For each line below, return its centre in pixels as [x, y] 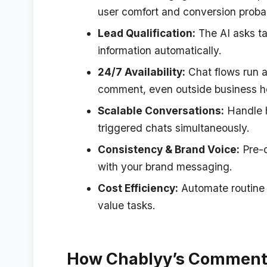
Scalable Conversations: [161, 111]
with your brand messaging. [165, 167]
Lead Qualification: [146, 33]
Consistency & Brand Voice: [168, 150]
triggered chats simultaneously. [173, 128]
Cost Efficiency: [138, 188]
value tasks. [126, 205]
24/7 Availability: [141, 72]
